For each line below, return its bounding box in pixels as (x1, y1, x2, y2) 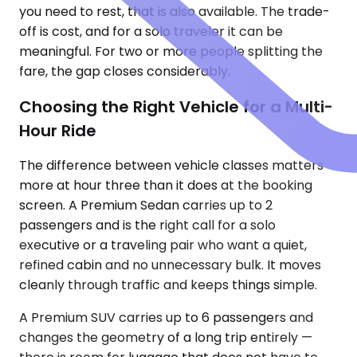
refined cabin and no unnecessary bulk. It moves (19, 256, 321, 275)
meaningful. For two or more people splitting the (19, 42, 323, 61)
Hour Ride (19, 119, 96, 142)
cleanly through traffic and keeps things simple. (19, 276, 317, 295)
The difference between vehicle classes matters (19, 156, 324, 175)
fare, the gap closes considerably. (19, 62, 230, 81)
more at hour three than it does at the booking (19, 176, 312, 195)
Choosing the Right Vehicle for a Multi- (19, 95, 333, 118)
